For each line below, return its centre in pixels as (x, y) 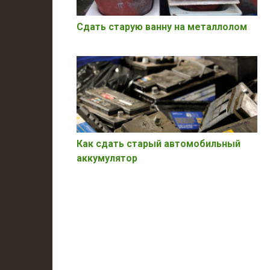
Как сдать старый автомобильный (159, 144)
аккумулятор (107, 159)
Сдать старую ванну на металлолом (162, 27)
